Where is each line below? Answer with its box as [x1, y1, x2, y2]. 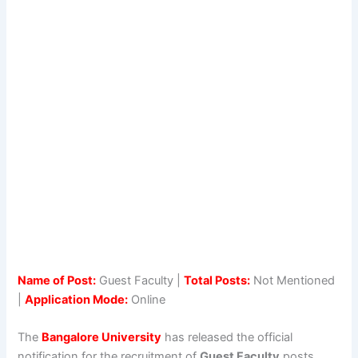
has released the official [161, 330, 293, 345]
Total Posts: [184, 272, 251, 288]
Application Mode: [25, 292, 129, 307]
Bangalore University [42, 330, 162, 345]
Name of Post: [18, 272, 97, 288]
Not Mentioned [250, 272, 336, 288]
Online [128, 292, 166, 307]
